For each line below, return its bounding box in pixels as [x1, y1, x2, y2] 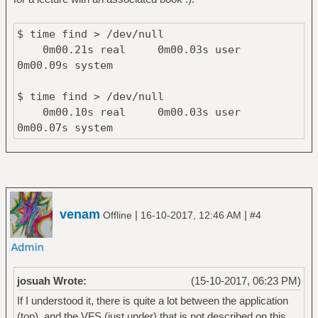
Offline [100, 209, 135, 221]
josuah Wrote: [16, 275, 87, 287]
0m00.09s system [16, 58, 113, 72]
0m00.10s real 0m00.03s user [16, 105, 266, 119]
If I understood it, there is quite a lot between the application [16, 295, 288, 307]
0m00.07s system [16, 121, 113, 134]
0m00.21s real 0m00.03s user [16, 43, 266, 56]
